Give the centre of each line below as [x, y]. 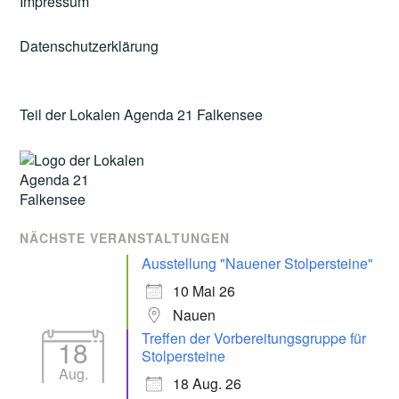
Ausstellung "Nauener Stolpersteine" [258, 264]
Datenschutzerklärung [90, 46]
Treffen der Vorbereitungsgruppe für [254, 338]
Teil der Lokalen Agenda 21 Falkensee [142, 114]
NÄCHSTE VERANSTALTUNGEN [125, 238]
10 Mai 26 [204, 291]
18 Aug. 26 [208, 384]
